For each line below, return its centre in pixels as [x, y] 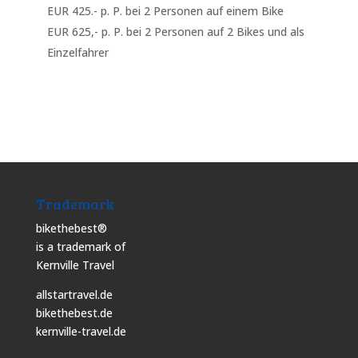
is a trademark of [80, 246]
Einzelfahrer [78, 52]
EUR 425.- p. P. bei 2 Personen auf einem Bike [165, 10]
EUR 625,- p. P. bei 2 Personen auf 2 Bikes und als [175, 31]
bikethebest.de [74, 312]
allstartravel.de [74, 294]
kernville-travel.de [81, 331]
